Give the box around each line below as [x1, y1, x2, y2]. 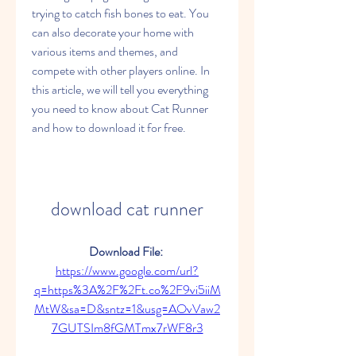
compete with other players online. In [32, 61, 210, 79]
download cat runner [51, 195, 203, 222]
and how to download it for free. [32, 118, 186, 137]
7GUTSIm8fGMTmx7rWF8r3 [51, 319, 203, 337]
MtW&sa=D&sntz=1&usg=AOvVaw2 [34, 300, 220, 318]
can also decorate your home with [32, 23, 194, 41]
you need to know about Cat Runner [32, 99, 208, 118]
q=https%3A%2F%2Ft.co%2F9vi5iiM [33, 281, 221, 299]
